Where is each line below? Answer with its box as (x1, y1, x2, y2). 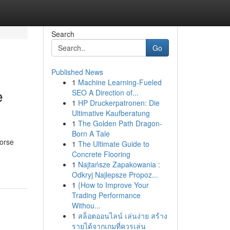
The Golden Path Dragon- (78, 118, 162, 128)
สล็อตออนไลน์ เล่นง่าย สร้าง (78, 210, 167, 221)
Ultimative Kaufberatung (71, 108, 150, 118)
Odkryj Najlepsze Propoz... (71, 169, 158, 180)
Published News (51, 67, 103, 77)
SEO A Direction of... (71, 87, 139, 98)
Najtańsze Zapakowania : (78, 159, 160, 169)
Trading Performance (71, 190, 141, 200)
